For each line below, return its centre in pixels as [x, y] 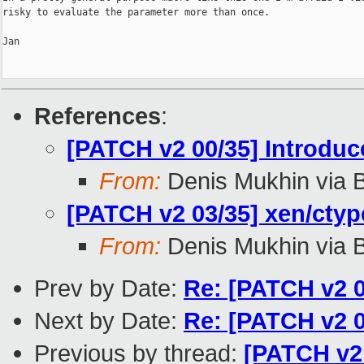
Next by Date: [109, 321]
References [97, 116]
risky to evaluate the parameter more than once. [136, 13]
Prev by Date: [109, 288]
